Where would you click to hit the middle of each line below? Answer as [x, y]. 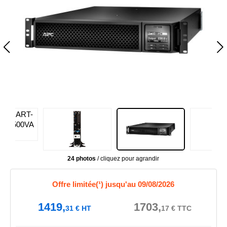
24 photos [82, 159]
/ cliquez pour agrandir [128, 159]
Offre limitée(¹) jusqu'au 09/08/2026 [113, 184]
